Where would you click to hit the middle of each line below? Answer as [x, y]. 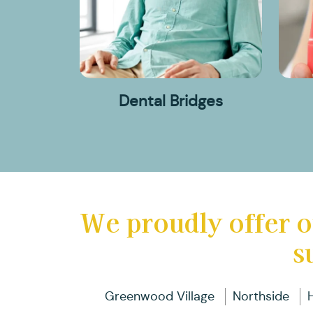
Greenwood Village [160, 296]
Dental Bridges [171, 101]
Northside [261, 296]
